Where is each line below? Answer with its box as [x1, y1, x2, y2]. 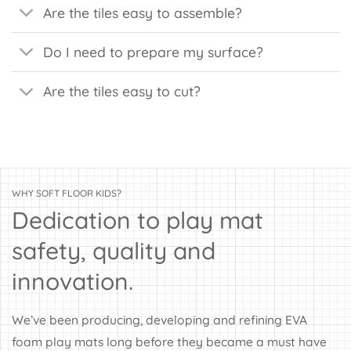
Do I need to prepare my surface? [43, 43, 264, 61]
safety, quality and [12, 235, 215, 266]
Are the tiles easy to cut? [43, 82, 201, 100]
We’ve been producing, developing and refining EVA [12, 311, 307, 327]
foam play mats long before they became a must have [12, 333, 327, 349]
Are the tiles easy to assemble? [43, 4, 243, 21]
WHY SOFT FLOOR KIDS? [12, 186, 121, 199]
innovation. [12, 266, 133, 296]
